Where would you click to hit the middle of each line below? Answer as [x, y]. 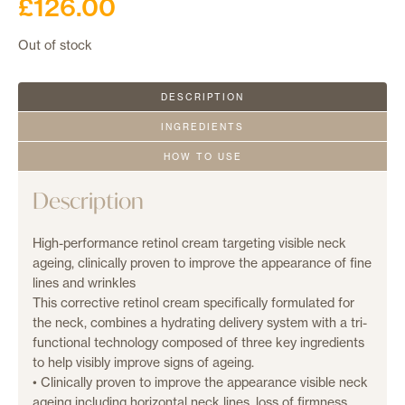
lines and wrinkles [84, 282]
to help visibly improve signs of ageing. [143, 362]
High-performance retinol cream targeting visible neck [189, 242]
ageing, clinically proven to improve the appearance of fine [202, 262]
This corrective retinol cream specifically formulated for [193, 302]
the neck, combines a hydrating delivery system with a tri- [200, 322]
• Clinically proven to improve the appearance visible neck [200, 381]
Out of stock [55, 44]
